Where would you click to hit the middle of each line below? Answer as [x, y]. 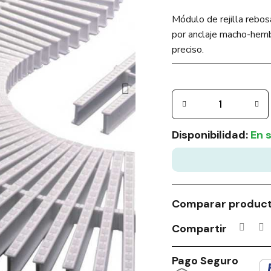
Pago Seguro [205, 260]
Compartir [199, 228]
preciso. [188, 50]
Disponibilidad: [210, 135]
